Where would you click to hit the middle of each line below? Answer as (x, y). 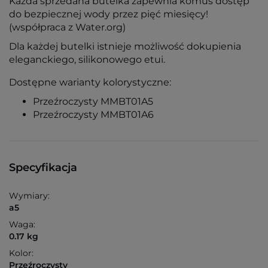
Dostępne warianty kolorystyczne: (90, 83)
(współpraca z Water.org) (67, 28)
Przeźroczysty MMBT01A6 (93, 115)
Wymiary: (29, 196)
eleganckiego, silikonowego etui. (87, 60)
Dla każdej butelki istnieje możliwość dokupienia (125, 47)
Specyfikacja (43, 168)
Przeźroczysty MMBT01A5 (93, 102)
